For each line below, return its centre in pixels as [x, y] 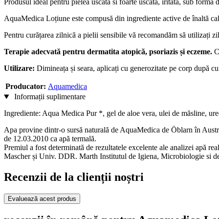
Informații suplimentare [49, 97]
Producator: [26, 87]
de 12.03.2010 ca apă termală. [50, 139]
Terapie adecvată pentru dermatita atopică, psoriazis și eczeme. [108, 52]
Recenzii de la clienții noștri [74, 177]
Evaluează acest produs [42, 199]
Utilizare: [19, 68]
